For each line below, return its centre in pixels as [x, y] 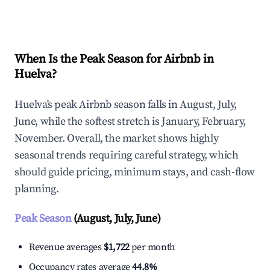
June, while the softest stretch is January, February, [130, 122]
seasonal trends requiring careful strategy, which [127, 155]
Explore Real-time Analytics [96, 10]
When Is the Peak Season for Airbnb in [114, 60]
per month [152, 247]
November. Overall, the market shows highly [117, 139]
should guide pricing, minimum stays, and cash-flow [135, 172]
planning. [37, 189]
